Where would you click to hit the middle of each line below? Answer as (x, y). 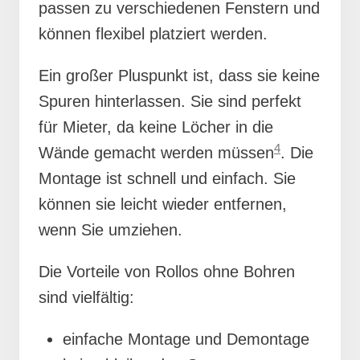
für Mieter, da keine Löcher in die (156, 127)
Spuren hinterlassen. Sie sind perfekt (170, 102)
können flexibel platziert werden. (153, 34)
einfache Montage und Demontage (186, 340)
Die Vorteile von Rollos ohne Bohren (167, 272)
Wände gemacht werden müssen (156, 153)
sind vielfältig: (86, 298)
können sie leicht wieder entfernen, (163, 205)
